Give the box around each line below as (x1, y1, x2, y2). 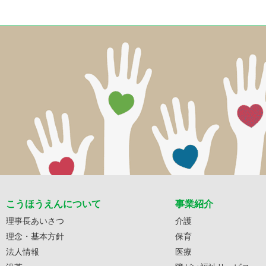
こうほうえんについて (6, 197, 101, 210)
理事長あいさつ (6, 214, 64, 226)
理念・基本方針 (6, 230, 64, 242)
